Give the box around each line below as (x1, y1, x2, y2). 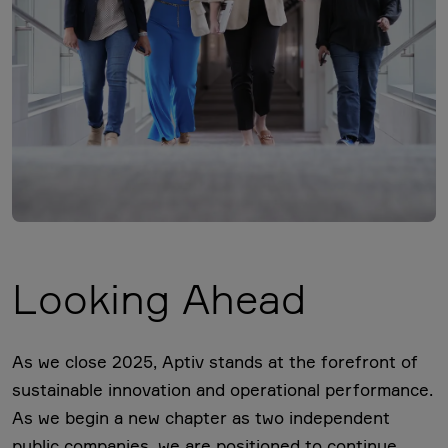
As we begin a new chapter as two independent (12, 407, 390, 429)
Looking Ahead (12, 273, 306, 325)
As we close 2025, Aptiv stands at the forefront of (12, 351, 418, 373)
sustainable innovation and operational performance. (12, 379, 433, 401)
